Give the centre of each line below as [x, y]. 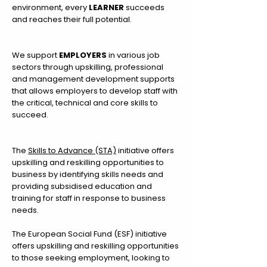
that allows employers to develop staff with [95, 91]
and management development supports [93, 79]
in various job [134, 55]
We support [35, 55]
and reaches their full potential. [72, 19]
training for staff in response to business [89, 198]
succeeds [145, 7]
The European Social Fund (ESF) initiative [89, 234]
